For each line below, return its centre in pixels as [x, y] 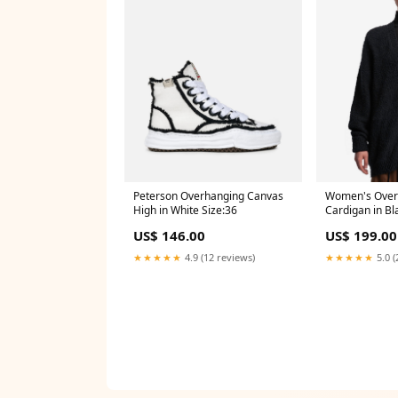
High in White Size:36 [185, 211]
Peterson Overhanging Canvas [208, 196]
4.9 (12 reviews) [219, 258]
